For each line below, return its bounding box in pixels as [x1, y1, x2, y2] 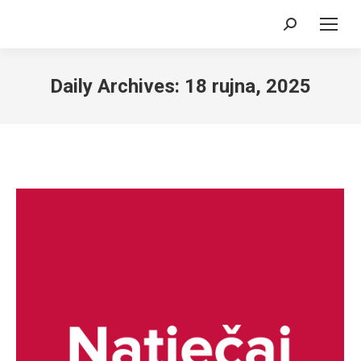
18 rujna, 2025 [185, 75, 311, 98]
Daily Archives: [50, 75, 185, 98]
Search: [284, 21, 325, 36]
